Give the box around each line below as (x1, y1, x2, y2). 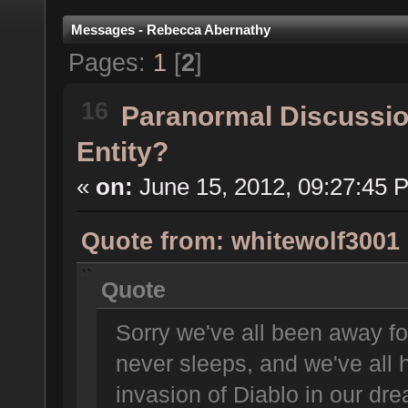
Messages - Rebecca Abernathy (71, 22, 270, 38)
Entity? (76, 136, 168, 168)
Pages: (67, 48, 153, 77)
